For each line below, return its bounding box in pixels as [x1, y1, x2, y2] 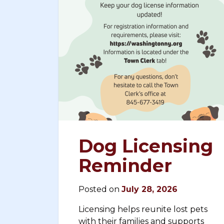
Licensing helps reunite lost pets [78, 204, 207, 214]
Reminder [78, 154, 172, 176]
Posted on [78, 184, 121, 194]
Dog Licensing [78, 135, 213, 157]
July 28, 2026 [121, 184, 177, 194]
